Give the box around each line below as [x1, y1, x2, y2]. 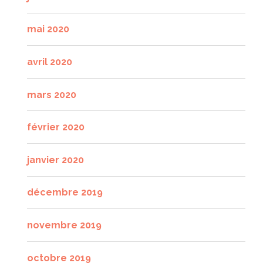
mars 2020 [27, 89, 76, 100]
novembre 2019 [27, 219, 102, 231]
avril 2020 [27, 56, 72, 68]
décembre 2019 [27, 187, 103, 198]
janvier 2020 [27, 154, 84, 166]
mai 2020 [27, 23, 69, 35]
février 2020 [27, 122, 85, 133]
